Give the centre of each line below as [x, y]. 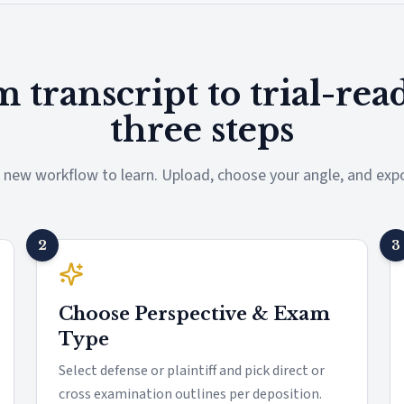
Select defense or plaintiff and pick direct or [192, 371]
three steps [202, 130]
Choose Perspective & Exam [194, 314]
